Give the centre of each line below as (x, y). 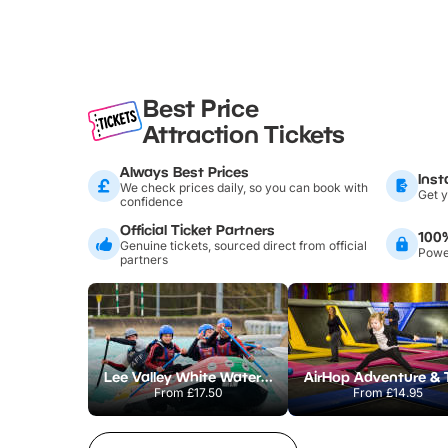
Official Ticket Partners (197, 229)
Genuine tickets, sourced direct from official (243, 245)
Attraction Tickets (244, 133)
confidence (151, 201)
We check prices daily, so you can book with (244, 187)
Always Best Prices (184, 171)
